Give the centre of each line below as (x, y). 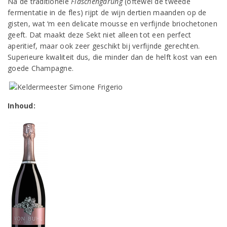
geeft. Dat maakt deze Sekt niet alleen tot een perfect (100, 35)
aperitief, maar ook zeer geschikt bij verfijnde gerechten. (104, 46)
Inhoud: (22, 106)
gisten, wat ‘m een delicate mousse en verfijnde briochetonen (112, 24)
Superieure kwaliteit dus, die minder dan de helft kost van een (112, 57)
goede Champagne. (41, 68)
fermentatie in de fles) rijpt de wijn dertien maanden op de (107, 12)
